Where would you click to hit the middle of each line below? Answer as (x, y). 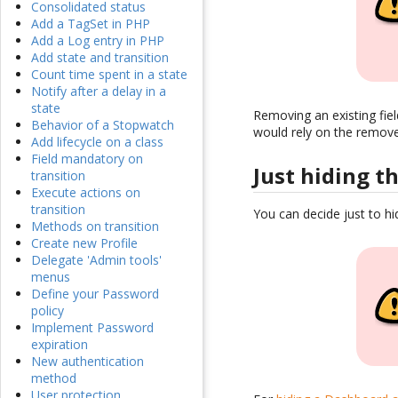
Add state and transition (100, 58)
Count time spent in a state (109, 75)
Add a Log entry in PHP (98, 41)
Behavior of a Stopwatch (103, 125)
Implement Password (92, 328)
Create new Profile (84, 243)
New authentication (88, 362)
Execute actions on (86, 193)
